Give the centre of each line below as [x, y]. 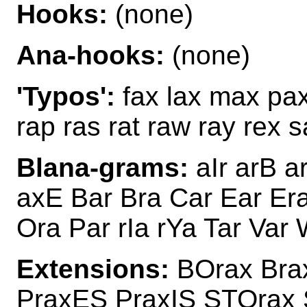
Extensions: [93, 269]
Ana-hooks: [90, 55]
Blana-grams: [102, 167]
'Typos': [66, 96]
